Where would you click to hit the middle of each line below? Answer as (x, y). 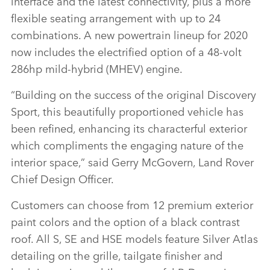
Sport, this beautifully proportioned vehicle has (127, 111)
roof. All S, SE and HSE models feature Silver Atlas (134, 238)
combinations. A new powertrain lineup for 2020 (129, 35)
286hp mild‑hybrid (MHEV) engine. (97, 68)
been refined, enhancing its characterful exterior (129, 128)
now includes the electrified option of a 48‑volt (126, 52)
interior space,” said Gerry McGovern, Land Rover (132, 162)
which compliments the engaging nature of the (127, 145)
